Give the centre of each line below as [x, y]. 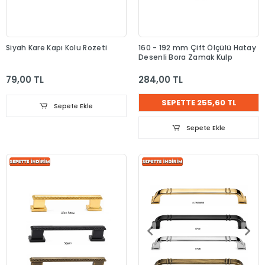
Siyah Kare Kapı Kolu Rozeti [57, 47]
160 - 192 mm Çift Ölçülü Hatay [197, 47]
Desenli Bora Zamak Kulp [185, 57]
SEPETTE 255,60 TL [199, 102]
